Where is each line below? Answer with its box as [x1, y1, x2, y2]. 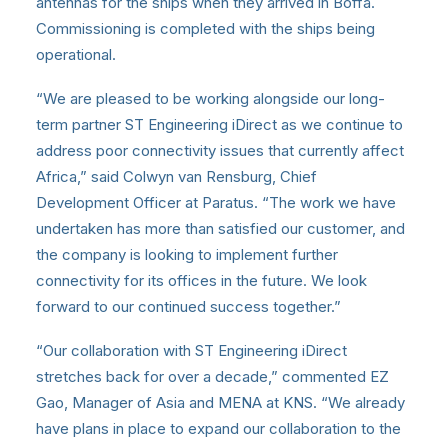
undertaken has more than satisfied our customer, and [36, 218, 405, 238]
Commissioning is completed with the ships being [36, 18, 375, 38]
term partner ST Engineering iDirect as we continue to [36, 114, 403, 134]
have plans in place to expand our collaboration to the [36, 418, 401, 438]
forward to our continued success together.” [36, 296, 341, 316]
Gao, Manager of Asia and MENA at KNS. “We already [36, 392, 405, 412]
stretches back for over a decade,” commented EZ [36, 366, 389, 386]
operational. [36, 44, 116, 64]
